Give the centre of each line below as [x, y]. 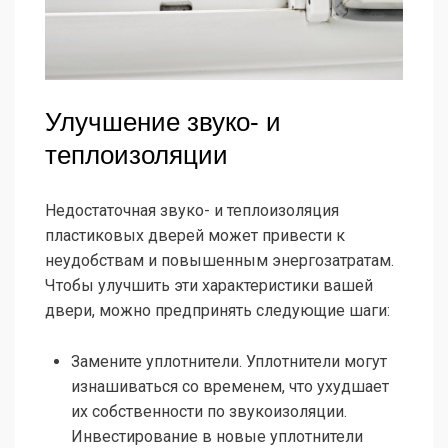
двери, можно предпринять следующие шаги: [217, 311]
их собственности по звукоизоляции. [209, 412]
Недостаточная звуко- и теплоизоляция [192, 211]
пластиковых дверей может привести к [195, 236]
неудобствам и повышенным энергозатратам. [219, 261]
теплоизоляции [136, 155]
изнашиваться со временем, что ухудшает [230, 387]
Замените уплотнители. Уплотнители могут [229, 362]
